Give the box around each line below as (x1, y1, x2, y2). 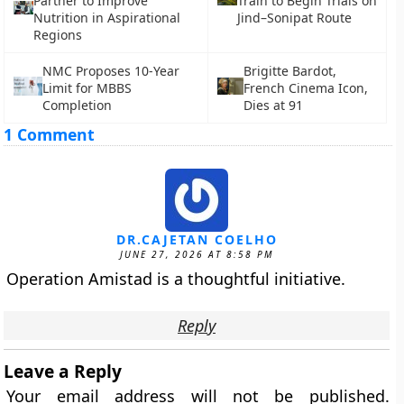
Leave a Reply (4, 359, 123, 383)
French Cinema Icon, (243, 79, 368, 96)
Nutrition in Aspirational (32, 9, 180, 26)
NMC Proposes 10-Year (41, 62, 179, 79)
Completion (41, 96, 112, 114)
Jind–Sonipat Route (236, 9, 352, 26)
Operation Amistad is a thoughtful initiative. (6, 268, 346, 289)
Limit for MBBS (41, 79, 132, 96)
